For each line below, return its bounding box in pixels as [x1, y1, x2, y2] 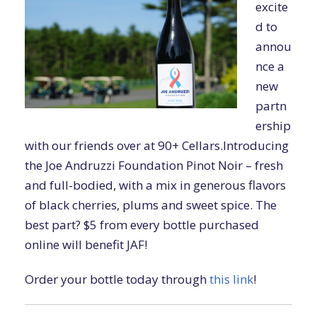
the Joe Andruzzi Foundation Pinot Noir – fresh [25, 156, 283, 173]
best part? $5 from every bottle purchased [25, 216, 259, 233]
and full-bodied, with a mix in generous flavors [25, 176, 286, 193]
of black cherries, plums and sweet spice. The [25, 196, 277, 213]
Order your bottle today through [25, 271, 209, 287]
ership [255, 117, 291, 134]
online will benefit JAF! [25, 236, 147, 253]
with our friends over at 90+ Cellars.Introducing [25, 137, 289, 154]
